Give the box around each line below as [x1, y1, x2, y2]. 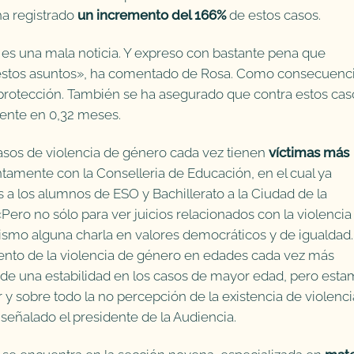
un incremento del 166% [77, 7, 229, 24]
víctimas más [265, 144, 349, 160]
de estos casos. [229, 7, 321, 24]
